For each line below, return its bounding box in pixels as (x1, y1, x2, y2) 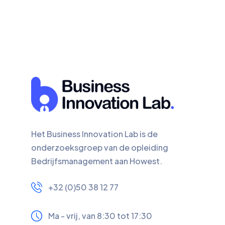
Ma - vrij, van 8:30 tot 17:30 (48, 210, 152, 221)
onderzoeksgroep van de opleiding (31, 142, 168, 153)
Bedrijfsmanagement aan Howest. (31, 156, 162, 167)
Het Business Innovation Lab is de (31, 129, 158, 140)
